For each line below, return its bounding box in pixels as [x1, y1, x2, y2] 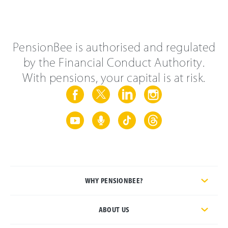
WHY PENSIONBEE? [84, 177, 144, 184]
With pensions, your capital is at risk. [22, 72, 206, 83]
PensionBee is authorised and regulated [12, 41, 216, 53]
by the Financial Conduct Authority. [23, 56, 205, 68]
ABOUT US [98, 206, 130, 213]
